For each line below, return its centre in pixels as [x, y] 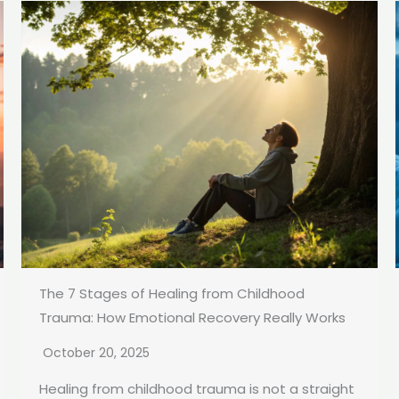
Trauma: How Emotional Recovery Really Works [192, 318]
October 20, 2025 [96, 353]
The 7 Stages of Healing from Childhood [172, 294]
